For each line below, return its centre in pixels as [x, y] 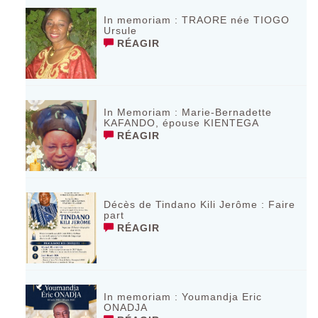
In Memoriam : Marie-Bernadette [188, 112]
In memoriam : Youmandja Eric [183, 296]
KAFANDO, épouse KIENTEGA [182, 122]
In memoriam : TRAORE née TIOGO [197, 20]
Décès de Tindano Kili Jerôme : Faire [200, 204]
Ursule [121, 30]
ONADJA [126, 307]
